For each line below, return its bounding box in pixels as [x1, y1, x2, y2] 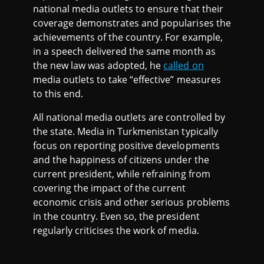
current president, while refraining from [33, 167, 210, 180]
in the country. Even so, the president [33, 210, 200, 223]
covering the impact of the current [33, 181, 186, 194]
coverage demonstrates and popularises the [33, 16, 231, 29]
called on [163, 59, 204, 72]
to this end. [33, 87, 84, 100]
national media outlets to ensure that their [33, 2, 223, 15]
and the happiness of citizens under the [33, 153, 209, 166]
